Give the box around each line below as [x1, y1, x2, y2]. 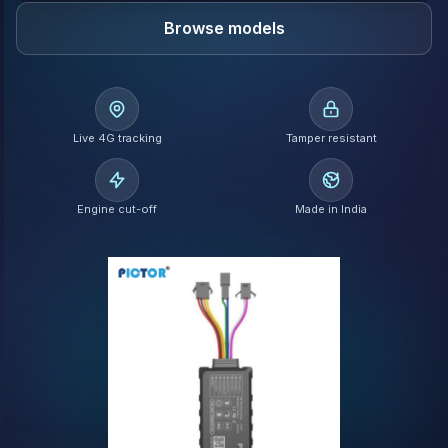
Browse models [163, 18, 285, 38]
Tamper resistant [285, 131, 377, 145]
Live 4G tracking [72, 131, 162, 145]
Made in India [295, 202, 367, 216]
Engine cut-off [77, 202, 157, 216]
